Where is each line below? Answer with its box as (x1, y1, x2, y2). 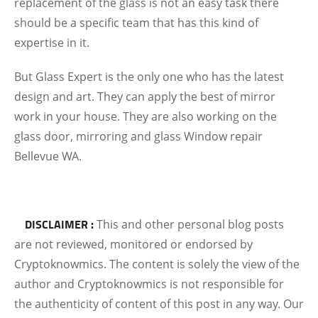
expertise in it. (14, 35, 89, 50)
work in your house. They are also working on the (14, 109, 277, 124)
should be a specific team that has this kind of (14, 15, 258, 31)
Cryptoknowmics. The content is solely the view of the (14, 256, 300, 272)
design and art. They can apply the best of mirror (14, 89, 275, 104)
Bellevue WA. (14, 148, 82, 164)
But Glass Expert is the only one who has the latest (14, 69, 284, 84)
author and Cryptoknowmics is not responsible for (14, 276, 284, 292)
